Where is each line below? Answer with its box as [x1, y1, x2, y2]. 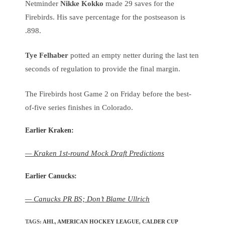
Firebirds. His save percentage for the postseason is [25, 13, 185, 21]
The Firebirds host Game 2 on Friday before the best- [25, 89, 191, 98]
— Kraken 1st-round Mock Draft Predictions [25, 149, 164, 157]
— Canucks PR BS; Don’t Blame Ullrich [25, 194, 150, 203]
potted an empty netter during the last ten [68, 51, 199, 59]
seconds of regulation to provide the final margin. [25, 65, 180, 73]
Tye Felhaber [25, 51, 68, 59]
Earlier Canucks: [25, 172, 77, 180]
